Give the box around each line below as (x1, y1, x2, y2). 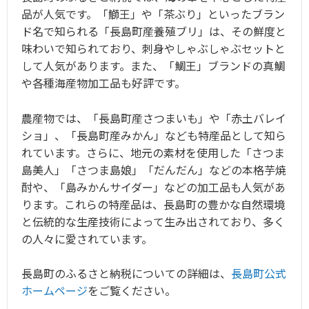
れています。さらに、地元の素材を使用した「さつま (21, 143, 285, 161)
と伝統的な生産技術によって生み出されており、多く (21, 212, 285, 230)
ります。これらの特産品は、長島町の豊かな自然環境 (21, 195, 285, 212)
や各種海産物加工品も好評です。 (21, 74, 186, 92)
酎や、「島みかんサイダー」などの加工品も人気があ (21, 178, 286, 195)
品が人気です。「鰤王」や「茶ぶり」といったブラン (21, 6, 285, 23)
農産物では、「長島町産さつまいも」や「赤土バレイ (21, 109, 286, 126)
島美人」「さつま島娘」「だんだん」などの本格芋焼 (21, 161, 286, 178)
